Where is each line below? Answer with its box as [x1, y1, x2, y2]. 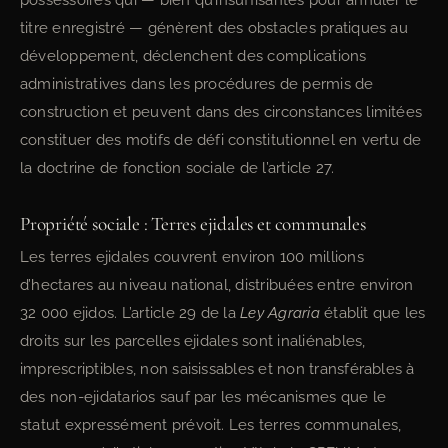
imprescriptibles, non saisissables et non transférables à [20, 360, 415, 378]
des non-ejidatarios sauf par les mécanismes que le [20, 388, 386, 406]
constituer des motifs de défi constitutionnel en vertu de [20, 131, 422, 149]
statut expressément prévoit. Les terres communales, [20, 416, 402, 434]
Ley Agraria [240, 304, 320, 322]
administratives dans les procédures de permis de [20, 75, 374, 93]
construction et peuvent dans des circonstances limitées [20, 103, 423, 121]
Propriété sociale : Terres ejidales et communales [20, 212, 366, 236]
